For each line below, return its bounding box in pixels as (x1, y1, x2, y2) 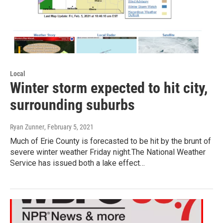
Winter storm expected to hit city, (10, 79, 208, 97)
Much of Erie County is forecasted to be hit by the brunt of (10, 136, 211, 146)
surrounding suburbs (10, 96, 135, 114)
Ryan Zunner (10, 123, 44, 131)
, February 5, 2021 (44, 123, 94, 131)
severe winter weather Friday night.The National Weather (10, 147, 206, 157)
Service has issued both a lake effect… (10, 158, 145, 168)
